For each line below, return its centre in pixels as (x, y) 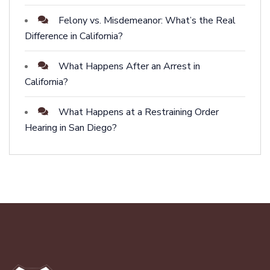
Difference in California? (74, 36)
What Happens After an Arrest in (129, 67)
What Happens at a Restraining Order (139, 112)
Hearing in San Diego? (71, 128)
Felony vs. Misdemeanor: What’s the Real (147, 21)
